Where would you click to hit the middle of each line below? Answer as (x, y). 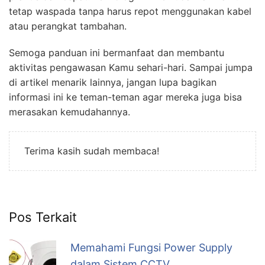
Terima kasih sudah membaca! (92, 151)
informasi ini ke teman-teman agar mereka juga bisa (125, 97)
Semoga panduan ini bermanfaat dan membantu (117, 52)
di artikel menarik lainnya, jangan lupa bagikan (113, 82)
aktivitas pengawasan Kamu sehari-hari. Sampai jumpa (131, 67)
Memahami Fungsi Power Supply (151, 247)
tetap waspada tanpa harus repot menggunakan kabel (130, 11)
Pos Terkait (43, 217)
